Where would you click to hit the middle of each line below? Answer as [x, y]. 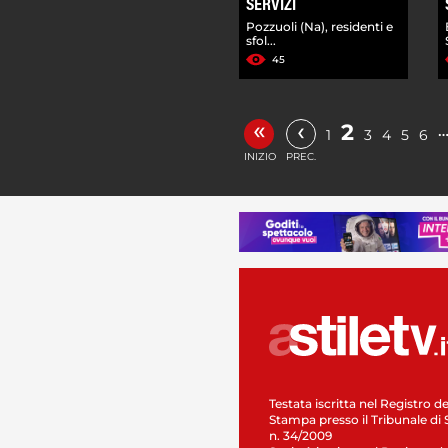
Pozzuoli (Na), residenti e [319, 26]
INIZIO [260, 156]
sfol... [261, 40]
